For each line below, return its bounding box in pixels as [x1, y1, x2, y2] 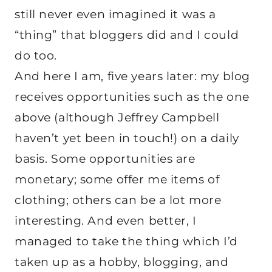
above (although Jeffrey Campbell [15, 110, 220, 124]
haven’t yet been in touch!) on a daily [15, 131, 239, 145]
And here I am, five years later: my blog [15, 69, 250, 83]
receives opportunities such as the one [15, 89, 250, 104]
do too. [15, 48, 57, 63]
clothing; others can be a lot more [15, 192, 222, 207]
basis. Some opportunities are [15, 151, 195, 166]
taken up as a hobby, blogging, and [15, 254, 229, 269]
